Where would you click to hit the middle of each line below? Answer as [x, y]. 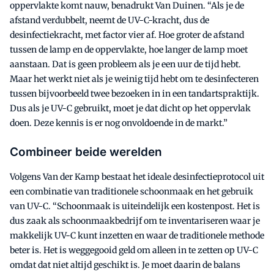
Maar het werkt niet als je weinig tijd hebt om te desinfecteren [134, 79]
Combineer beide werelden [86, 152]
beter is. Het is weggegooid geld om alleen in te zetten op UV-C [134, 250]
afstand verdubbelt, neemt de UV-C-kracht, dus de [109, 20]
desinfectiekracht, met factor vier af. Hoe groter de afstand [127, 35]
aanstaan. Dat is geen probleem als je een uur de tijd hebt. [125, 64]
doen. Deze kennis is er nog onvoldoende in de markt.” [119, 123]
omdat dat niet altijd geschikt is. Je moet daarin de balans [125, 265]
